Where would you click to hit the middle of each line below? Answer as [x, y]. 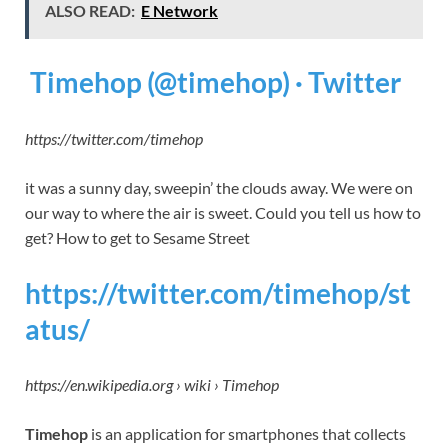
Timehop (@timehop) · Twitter [215, 82]
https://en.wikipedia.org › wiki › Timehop [152, 384]
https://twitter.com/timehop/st [218, 292]
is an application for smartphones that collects [247, 433]
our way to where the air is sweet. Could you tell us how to [223, 212]
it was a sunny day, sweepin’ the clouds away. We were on [219, 187]
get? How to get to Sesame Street [137, 237]
